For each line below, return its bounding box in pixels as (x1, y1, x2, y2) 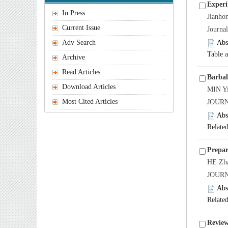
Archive (62, 53, 85, 61)
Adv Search (62, 39, 96, 46)
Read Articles (62, 68, 100, 76)
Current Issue (62, 24, 100, 32)
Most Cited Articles (62, 98, 118, 105)
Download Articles (62, 83, 116, 91)
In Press (62, 9, 85, 17)
